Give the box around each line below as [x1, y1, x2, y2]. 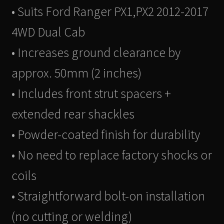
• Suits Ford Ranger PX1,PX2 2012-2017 [11, 3, 208, 20]
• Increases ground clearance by [11, 44, 180, 61]
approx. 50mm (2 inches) [11, 65, 141, 81]
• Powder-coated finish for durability [11, 126, 200, 143]
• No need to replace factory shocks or [11, 147, 212, 163]
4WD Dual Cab [11, 24, 85, 40]
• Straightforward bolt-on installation [11, 188, 205, 204]
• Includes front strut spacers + [11, 85, 171, 102]
